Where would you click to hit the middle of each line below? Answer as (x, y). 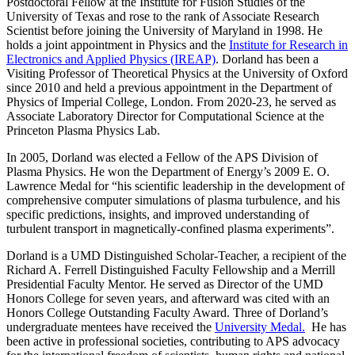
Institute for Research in (288, 45)
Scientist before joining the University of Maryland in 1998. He (164, 31)
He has (326, 327)
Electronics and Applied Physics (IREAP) (111, 59)
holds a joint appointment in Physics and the (118, 45)
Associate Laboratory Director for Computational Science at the (165, 116)
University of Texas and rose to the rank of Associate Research (163, 17)
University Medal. (260, 327)
